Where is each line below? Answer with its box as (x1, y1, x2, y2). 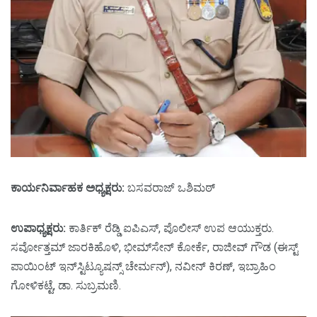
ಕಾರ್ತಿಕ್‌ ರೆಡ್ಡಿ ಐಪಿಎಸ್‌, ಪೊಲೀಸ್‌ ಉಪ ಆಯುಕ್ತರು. (66, 221, 274, 236)
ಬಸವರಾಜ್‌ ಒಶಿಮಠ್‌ (125, 181, 215, 195)
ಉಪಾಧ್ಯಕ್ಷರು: (11, 221, 66, 236)
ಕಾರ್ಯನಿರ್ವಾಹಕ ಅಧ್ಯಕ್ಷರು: (11, 181, 125, 195)
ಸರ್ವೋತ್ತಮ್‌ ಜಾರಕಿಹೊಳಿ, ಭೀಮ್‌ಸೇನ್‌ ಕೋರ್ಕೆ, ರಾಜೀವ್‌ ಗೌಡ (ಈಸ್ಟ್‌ (11, 241, 298, 255)
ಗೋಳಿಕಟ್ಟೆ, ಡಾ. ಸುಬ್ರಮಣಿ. (11, 279, 121, 293)
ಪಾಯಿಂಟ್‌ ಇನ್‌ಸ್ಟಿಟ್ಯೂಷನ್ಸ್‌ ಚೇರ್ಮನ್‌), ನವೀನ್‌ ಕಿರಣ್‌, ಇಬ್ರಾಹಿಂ (11, 260, 276, 274)
